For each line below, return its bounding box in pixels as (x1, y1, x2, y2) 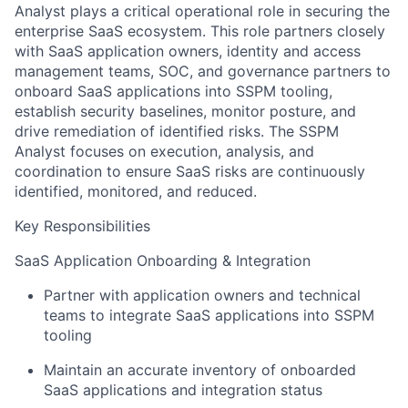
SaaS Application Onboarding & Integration (15, 251, 311, 270)
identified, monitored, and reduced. (15, 182, 257, 201)
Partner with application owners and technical (44, 286, 361, 305)
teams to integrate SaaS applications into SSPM (44, 306, 374, 325)
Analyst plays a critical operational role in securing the (15, 2, 390, 21)
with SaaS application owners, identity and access (15, 42, 361, 61)
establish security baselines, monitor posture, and (15, 102, 356, 121)
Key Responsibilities (15, 217, 150, 236)
